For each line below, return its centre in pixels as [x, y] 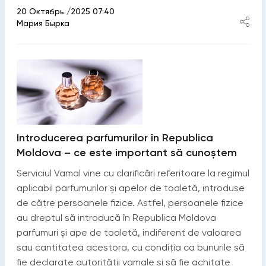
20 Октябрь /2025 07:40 [65, 12]
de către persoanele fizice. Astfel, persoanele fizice [130, 202]
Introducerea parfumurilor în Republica [115, 137]
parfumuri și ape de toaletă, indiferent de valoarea [129, 232]
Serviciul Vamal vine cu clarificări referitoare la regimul [133, 173]
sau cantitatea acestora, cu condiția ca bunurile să [130, 247]
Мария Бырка [43, 23]
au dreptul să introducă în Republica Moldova [116, 217]
